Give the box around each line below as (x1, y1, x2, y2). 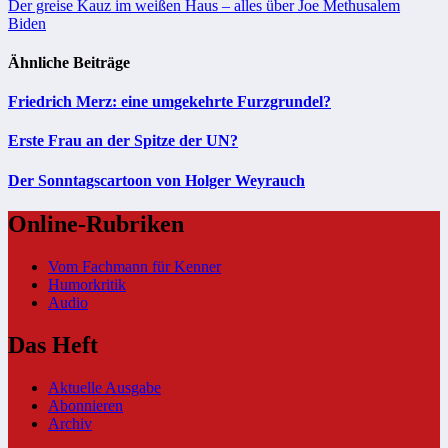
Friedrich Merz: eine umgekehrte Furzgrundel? (8, 93, 331, 111)
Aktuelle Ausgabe (48, 378, 161, 396)
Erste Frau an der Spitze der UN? (8, 132, 238, 150)
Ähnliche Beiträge (8, 53, 130, 71)
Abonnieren (48, 396, 123, 414)
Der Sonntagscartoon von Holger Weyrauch (8, 171, 305, 189)
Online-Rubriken (8, 210, 184, 237)
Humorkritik (48, 275, 126, 293)
